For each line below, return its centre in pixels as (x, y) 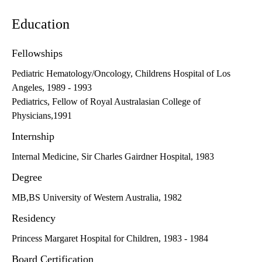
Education (41, 24)
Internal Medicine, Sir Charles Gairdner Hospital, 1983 (113, 157)
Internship (33, 137)
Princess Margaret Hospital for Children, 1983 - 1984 (110, 239)
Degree (27, 177)
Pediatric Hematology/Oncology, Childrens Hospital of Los (121, 74)
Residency (34, 218)
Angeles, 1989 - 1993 (52, 88)
